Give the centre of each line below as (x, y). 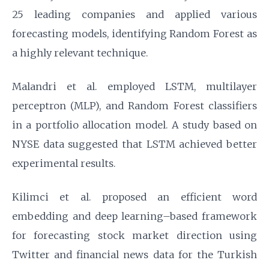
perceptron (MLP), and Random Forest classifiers (134, 106)
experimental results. (64, 163)
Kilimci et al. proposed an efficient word (134, 197)
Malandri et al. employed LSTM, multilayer (134, 86)
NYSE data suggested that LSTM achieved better (134, 144)
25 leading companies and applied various (134, 14)
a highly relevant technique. (80, 53)
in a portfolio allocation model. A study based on (134, 125)
